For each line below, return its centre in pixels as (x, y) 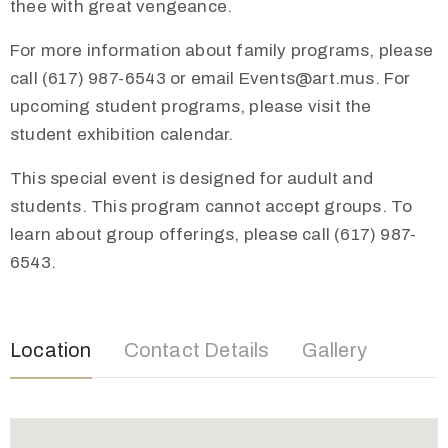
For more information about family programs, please (222, 51)
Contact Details (196, 350)
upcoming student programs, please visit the (191, 107)
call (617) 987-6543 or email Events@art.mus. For (210, 79)
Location (51, 350)
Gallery (334, 350)
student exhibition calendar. (122, 135)
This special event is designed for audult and (192, 179)
